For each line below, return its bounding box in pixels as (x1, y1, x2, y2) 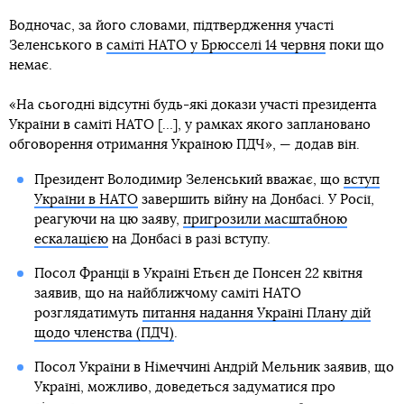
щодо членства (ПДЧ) (33, 326, 174, 341)
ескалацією (33, 233, 108, 247)
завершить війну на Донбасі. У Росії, (137, 193, 374, 207)
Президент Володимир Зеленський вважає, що (33, 173, 344, 188)
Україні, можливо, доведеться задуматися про (33, 381, 335, 395)
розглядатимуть (33, 307, 142, 321)
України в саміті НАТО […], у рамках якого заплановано (9, 118, 371, 133)
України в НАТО (33, 193, 138, 207)
